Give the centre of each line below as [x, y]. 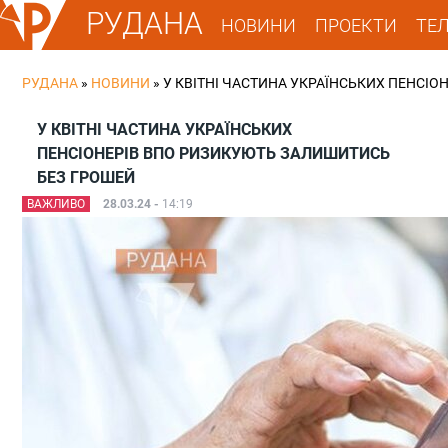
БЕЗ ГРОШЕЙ [86, 177]
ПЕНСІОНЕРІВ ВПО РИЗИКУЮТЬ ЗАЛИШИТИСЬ [213, 153]
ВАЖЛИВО [56, 204]
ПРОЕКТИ [356, 25]
